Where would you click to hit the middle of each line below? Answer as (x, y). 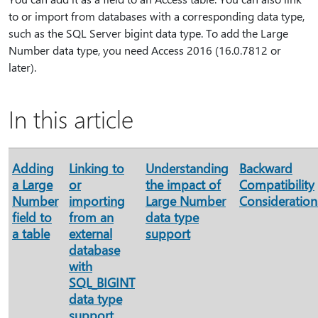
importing (97, 201)
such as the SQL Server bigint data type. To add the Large (148, 33)
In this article (71, 119)
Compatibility (277, 185)
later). (22, 67)
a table (31, 234)
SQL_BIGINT (102, 283)
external (91, 234)
